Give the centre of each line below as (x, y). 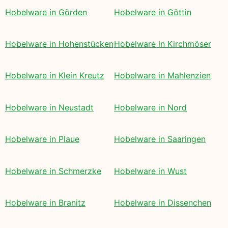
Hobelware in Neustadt (49, 107)
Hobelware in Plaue (42, 139)
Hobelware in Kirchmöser (163, 44)
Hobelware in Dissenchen (163, 202)
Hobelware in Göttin (153, 12)
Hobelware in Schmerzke (53, 171)
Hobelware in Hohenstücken (59, 44)
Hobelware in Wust (150, 171)
